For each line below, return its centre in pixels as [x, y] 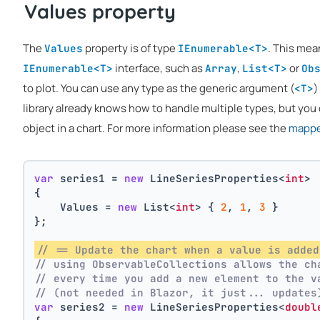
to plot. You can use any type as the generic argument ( [159, 88]
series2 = [89, 307]
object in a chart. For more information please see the [156, 128]
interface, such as [159, 68]
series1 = [89, 179]
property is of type [130, 48]
